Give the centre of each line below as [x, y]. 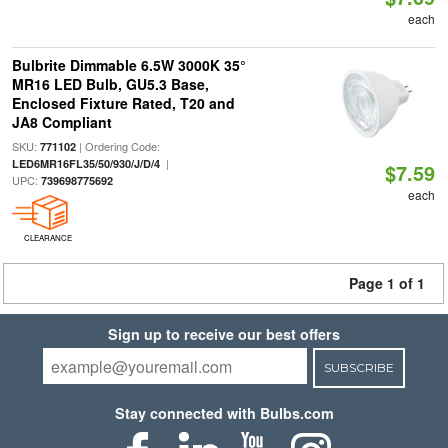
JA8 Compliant [61, 122]
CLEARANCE [47, 237]
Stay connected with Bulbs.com [224, 413]
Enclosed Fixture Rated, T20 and [123, 103]
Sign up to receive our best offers [224, 334]
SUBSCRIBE [358, 367]
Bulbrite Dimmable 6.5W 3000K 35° [128, 65]
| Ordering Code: [117, 146]
